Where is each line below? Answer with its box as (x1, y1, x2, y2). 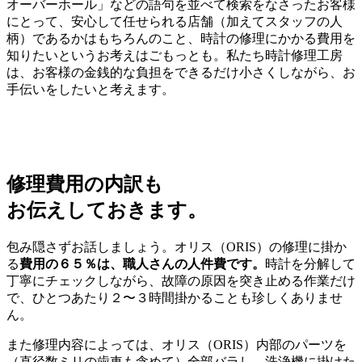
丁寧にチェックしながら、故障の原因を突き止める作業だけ (6, 273, 356, 288)
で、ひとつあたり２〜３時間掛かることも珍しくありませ (6, 290, 343, 305)
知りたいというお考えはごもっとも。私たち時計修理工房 (6, 48, 343, 63)
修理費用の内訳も (6, 174, 163, 195)
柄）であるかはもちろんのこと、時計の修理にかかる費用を (6, 32, 356, 46)
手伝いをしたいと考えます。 (6, 82, 175, 97)
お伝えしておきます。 (6, 200, 207, 221)
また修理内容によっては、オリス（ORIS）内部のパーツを (6, 337, 347, 351)
